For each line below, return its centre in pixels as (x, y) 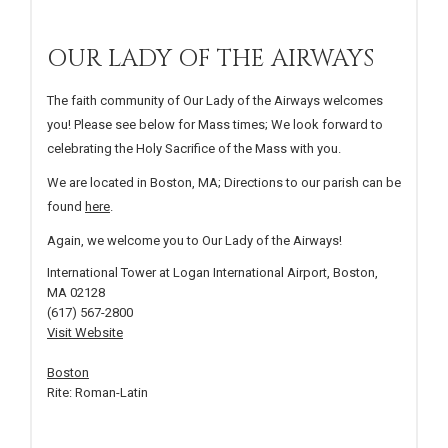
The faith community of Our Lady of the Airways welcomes (215, 100)
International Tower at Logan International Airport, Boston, (212, 272)
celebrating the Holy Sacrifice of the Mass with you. (194, 148)
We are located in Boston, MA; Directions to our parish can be (224, 182)
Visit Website (85, 332)
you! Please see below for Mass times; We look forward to (215, 124)
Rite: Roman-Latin (97, 392)
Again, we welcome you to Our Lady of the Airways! (194, 240)
